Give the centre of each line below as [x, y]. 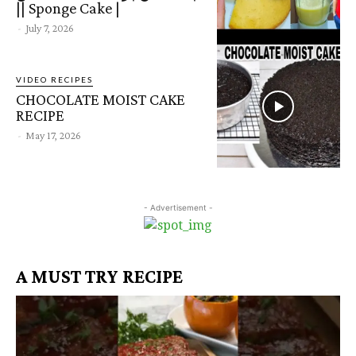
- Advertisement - [178, 208]
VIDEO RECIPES [54, 79]
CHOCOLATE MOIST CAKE [101, 99]
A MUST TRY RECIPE [99, 277]
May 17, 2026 [53, 135]
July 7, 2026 [50, 27]
